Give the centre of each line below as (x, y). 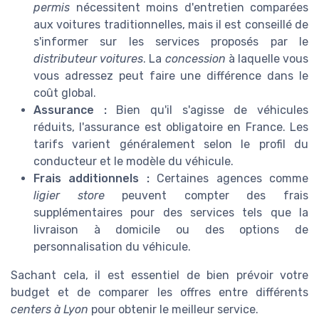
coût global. (65, 93)
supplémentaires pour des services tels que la (171, 213)
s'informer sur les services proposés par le (171, 42)
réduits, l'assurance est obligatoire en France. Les (171, 127)
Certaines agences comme (229, 179)
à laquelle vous (267, 59)
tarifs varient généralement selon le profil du (171, 145)
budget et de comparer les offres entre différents (159, 293)
